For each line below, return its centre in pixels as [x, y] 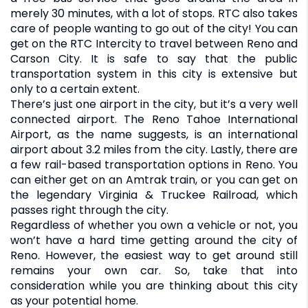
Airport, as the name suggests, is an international [154, 134]
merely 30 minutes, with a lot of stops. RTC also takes [154, 13]
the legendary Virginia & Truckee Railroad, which [154, 195]
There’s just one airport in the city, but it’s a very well [154, 104]
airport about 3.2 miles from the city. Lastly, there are [154, 149]
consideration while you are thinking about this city [154, 285]
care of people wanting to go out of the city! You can [154, 28]
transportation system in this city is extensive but [154, 74]
